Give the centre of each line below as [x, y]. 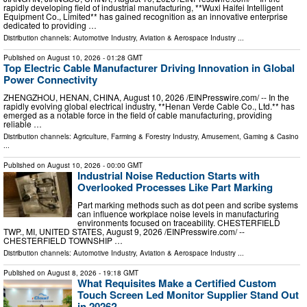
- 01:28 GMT [122, 58]
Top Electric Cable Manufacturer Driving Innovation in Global [149, 68]
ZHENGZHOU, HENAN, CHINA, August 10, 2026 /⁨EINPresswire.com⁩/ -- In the [146, 97]
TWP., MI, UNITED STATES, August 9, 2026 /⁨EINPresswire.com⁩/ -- [124, 231]
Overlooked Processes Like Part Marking [175, 187]
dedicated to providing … [50, 25]
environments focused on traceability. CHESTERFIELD [179, 222]
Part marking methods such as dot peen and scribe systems [188, 204]
